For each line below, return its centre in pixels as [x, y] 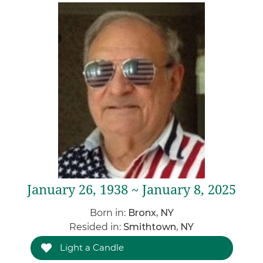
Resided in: [96, 227]
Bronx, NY [151, 213]
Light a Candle [90, 247]
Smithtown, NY [159, 227]
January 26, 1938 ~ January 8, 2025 [131, 190]
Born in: [109, 213]
